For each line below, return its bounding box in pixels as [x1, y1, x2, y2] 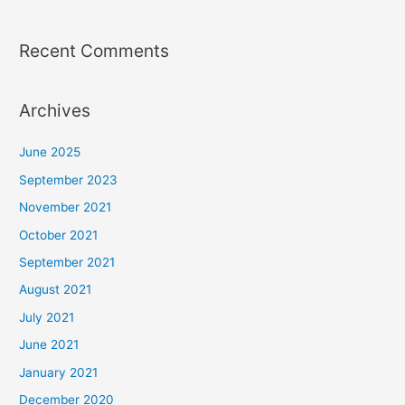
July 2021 [19, 309, 75, 325]
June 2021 [19, 337, 80, 353]
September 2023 [19, 172, 118, 187]
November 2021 [19, 200, 112, 215]
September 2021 [19, 254, 116, 269]
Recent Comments [19, 39, 170, 61]
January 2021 [19, 364, 99, 380]
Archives [19, 99, 91, 122]
